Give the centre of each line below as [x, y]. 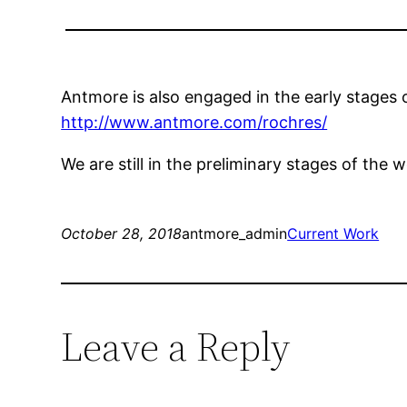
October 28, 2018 [122, 233]
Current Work [333, 233]
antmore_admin [235, 233]
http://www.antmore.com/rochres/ [194, 122]
